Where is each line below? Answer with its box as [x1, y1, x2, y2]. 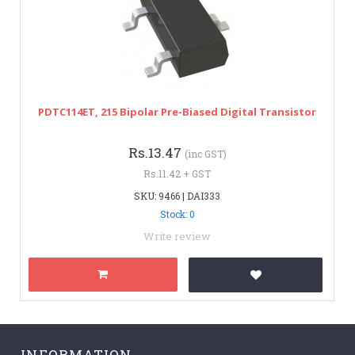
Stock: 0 [159, 207, 195, 220]
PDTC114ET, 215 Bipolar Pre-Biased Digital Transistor [38, 104, 316, 119]
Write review [143, 228, 211, 243]
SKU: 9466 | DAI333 [134, 189, 220, 202]
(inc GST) [184, 147, 227, 160]
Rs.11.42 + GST [143, 166, 211, 180]
